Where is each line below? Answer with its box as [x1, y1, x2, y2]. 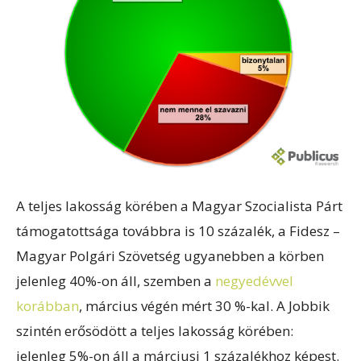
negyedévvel [215, 272, 293, 291]
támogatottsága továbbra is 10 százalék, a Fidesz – [16, 222, 340, 241]
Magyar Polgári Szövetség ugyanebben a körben [16, 247, 324, 266]
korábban [16, 297, 79, 316]
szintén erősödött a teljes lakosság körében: [16, 322, 293, 341]
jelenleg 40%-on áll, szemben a [16, 272, 215, 291]
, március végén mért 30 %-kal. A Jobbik [79, 297, 330, 316]
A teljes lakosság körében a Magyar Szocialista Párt [16, 197, 342, 216]
